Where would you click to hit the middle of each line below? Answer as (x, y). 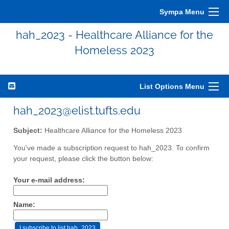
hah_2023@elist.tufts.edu (77, 110)
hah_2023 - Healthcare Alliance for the (114, 35)
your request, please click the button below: (83, 159)
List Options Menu (172, 86)
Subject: (28, 130)
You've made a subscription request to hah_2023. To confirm (111, 148)
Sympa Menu (182, 12)
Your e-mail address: (49, 180)
